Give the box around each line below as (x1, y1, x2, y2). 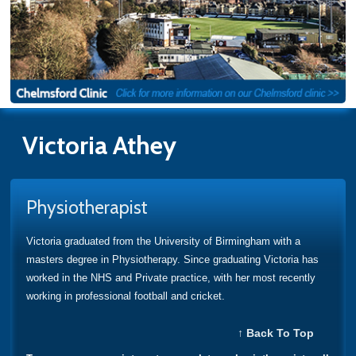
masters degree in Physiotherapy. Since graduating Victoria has (26, 253, 319, 265)
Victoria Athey (22, 129, 177, 161)
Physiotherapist (26, 195, 149, 219)
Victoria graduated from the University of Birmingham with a (26, 234, 301, 247)
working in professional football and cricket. (26, 289, 226, 302)
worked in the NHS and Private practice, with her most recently (26, 271, 316, 284)
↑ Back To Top (237, 326, 314, 339)
